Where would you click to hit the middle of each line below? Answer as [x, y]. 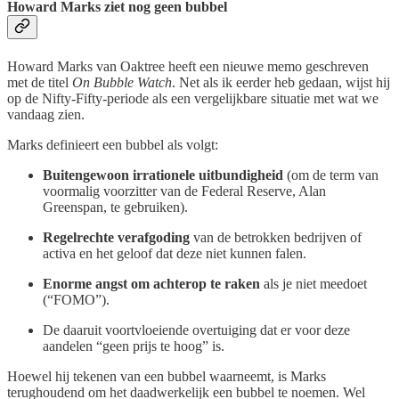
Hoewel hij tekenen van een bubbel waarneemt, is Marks [167, 376]
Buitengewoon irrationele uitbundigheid [163, 175]
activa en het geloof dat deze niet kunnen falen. [175, 253]
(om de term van [331, 175]
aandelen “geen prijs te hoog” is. [134, 346]
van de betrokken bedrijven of [276, 237]
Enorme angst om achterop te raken [151, 283]
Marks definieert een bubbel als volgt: [113, 144]
